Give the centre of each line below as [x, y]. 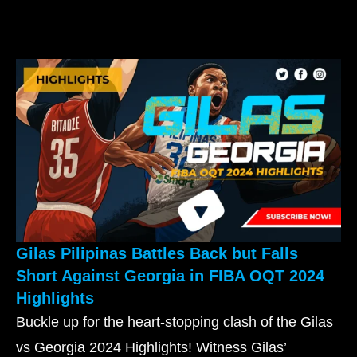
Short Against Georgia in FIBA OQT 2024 [170, 275]
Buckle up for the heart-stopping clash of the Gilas [175, 322]
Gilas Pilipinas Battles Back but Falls [157, 253]
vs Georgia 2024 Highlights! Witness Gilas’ [151, 347]
